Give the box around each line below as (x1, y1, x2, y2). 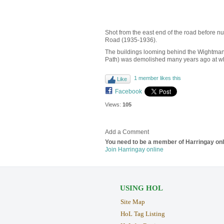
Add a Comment (104, 128, 149, 136)
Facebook (114, 87, 142, 95)
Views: (104, 101, 121, 107)
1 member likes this (133, 74, 181, 81)
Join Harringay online (104, 146, 163, 153)
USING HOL (119, 184, 163, 192)
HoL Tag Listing (120, 210, 165, 218)
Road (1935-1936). (104, 36, 157, 44)
